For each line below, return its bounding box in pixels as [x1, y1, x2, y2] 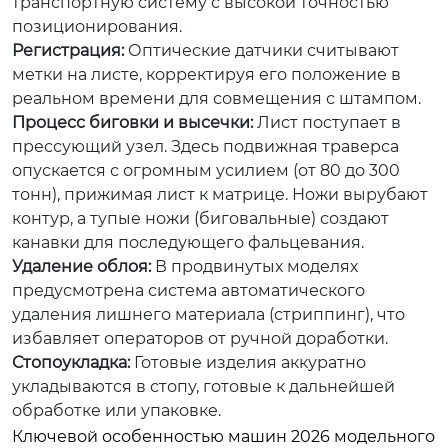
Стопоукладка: [12, 353, 130, 372]
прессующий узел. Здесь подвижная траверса [12, 137, 399, 156]
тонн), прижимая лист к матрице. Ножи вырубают [12, 185, 428, 204]
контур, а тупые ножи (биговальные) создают [12, 209, 389, 228]
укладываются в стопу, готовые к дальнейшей [12, 377, 395, 396]
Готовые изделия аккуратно [130, 353, 366, 372]
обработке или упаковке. [12, 401, 221, 420]
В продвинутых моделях [151, 257, 358, 276]
